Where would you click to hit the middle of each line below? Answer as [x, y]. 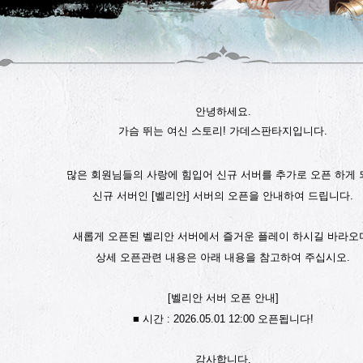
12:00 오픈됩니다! [271, 319]
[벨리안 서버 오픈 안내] [223, 298]
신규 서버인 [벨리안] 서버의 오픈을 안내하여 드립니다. [223, 196]
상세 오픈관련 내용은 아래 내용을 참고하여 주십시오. [223, 257]
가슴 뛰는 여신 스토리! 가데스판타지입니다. [223, 131]
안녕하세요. [223, 111]
